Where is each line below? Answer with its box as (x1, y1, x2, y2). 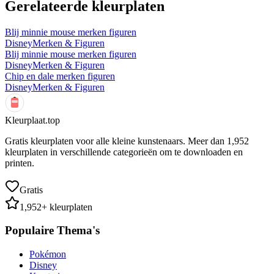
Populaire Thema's (5, 224, 100, 237)
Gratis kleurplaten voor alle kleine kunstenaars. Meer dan (5, 135, 227, 146)
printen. (5, 157, 34, 168)
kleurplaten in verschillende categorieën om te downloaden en (5, 146, 243, 157)
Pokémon (29, 249, 66, 259)
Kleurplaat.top (5, 114, 60, 125)
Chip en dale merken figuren (5, 70, 115, 81)
